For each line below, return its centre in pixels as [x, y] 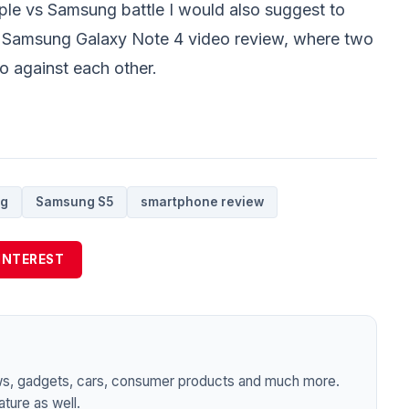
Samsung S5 [74, 202]
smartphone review [202, 202]
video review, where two [278, 39]
